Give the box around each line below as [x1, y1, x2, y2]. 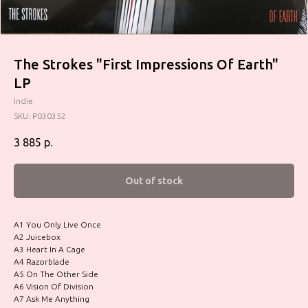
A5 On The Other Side [14, 269, 98, 279]
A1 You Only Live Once [14, 220, 101, 230]
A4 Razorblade [14, 257, 69, 267]
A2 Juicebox [14, 232, 60, 242]
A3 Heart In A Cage [14, 245, 85, 254]
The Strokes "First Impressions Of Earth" [14, 56, 278, 72]
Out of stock [125, 175, 183, 187]
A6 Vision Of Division [14, 282, 93, 291]
